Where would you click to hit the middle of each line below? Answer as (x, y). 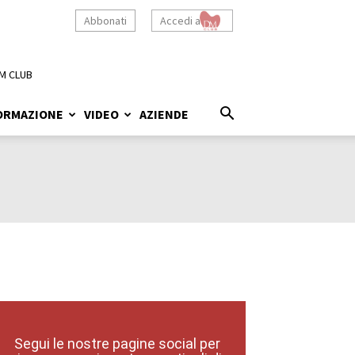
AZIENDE (164, 114)
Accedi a (180, 21)
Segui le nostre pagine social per (117, 344)
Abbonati (105, 21)
